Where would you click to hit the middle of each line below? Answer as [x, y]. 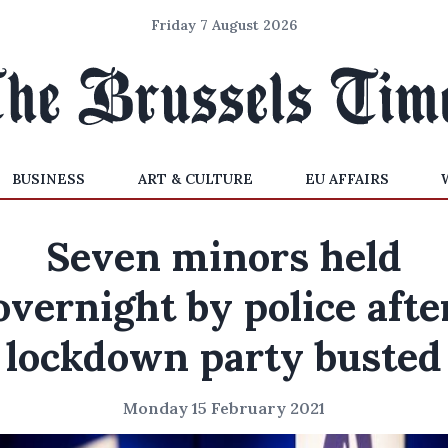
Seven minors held [224, 256]
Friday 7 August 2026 [224, 25]
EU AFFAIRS [346, 179]
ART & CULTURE [195, 179]
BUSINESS [49, 179]
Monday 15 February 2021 [224, 408]
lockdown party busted [224, 356]
